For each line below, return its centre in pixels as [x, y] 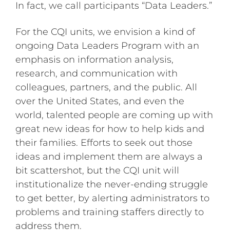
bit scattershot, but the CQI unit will [98, 170]
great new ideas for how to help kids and [110, 129]
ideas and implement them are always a [109, 156]
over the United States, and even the [100, 101]
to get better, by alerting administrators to [113, 198]
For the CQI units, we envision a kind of [106, 32]
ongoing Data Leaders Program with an [108, 45]
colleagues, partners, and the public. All [107, 87]
